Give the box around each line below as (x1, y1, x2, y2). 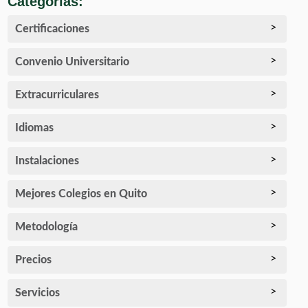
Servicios (15, 287, 60, 299)
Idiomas (15, 122, 54, 134)
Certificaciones (15, 23, 90, 35)
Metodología (15, 221, 78, 233)
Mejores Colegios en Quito (15, 188, 148, 200)
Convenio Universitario (15, 56, 130, 68)
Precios (15, 254, 52, 266)
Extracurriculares (15, 89, 100, 101)
